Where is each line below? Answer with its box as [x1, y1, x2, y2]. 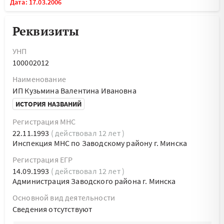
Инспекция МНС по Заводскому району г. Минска [12, 138, 187, 148]
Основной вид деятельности [12, 192, 115, 202]
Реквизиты [12, 23, 79, 39]
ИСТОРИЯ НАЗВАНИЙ [15, 99, 81, 108]
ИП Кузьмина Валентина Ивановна [12, 85, 136, 95]
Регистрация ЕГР [12, 154, 73, 164]
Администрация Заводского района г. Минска [12, 176, 176, 186]
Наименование [12, 74, 66, 84]
